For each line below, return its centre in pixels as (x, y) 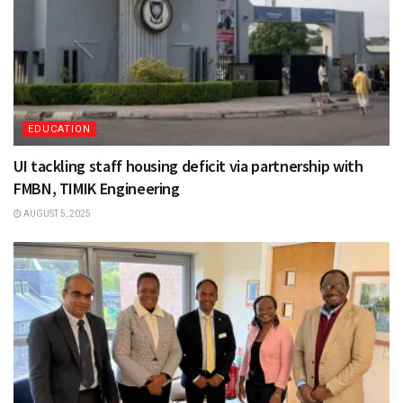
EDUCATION (59, 129)
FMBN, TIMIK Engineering (97, 188)
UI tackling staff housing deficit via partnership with (188, 166)
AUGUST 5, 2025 (56, 214)
